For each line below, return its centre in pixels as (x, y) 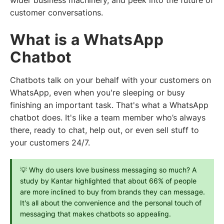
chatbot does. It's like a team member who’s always (108, 117)
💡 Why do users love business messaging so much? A (108, 170)
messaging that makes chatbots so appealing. (95, 214)
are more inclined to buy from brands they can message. (112, 192)
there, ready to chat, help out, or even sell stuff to (104, 130)
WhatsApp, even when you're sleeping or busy (97, 92)
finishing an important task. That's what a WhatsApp (109, 105)
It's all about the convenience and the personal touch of (110, 203)
